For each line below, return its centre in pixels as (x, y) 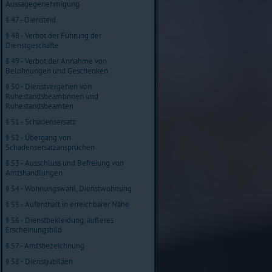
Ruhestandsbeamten (39, 106)
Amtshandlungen (34, 172)
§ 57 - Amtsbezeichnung (45, 245)
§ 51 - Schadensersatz (41, 121)
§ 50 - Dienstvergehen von (49, 86)
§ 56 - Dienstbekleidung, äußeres (59, 220)
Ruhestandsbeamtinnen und (52, 96)
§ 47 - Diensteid (31, 19)
